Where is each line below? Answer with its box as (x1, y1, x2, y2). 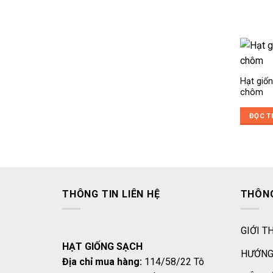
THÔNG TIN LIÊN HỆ (62, 188, 160, 200)
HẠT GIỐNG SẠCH (62, 241, 143, 253)
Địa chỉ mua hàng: (62, 256, 142, 268)
